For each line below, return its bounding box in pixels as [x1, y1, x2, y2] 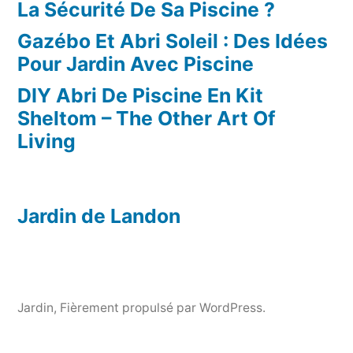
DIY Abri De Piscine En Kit [17, 84, 263, 108]
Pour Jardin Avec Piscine [17, 52, 254, 76]
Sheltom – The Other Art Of [17, 106, 276, 131]
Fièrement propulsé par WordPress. [60, 300, 266, 316]
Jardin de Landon [17, 204, 180, 229]
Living [17, 129, 76, 154]
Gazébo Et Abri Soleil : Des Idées [17, 29, 328, 54]
